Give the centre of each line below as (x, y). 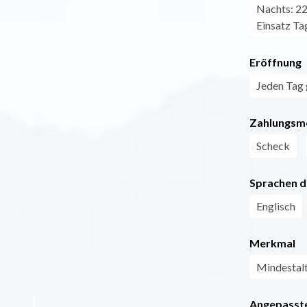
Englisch (275, 206)
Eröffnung (275, 62)
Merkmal (272, 243)
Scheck (273, 145)
